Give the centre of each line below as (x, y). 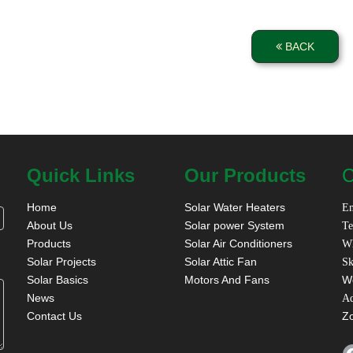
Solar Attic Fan (221, 262)
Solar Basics (58, 280)
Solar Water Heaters (235, 207)
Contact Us (54, 316)
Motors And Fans (227, 280)
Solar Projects (61, 262)
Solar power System (234, 225)
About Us (50, 225)
